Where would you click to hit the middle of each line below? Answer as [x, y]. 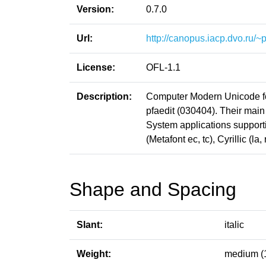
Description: [104, 96]
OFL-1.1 [163, 67]
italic [234, 225]
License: [96, 67]
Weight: [94, 254]
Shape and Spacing [153, 189]
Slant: [90, 225]
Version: [95, 9]
